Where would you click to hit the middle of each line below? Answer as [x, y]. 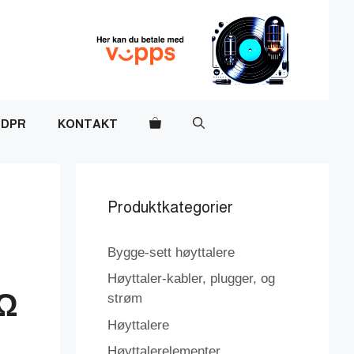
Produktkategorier [170, 207]
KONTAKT [88, 123]
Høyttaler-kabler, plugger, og [191, 279]
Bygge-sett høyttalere [171, 252]
